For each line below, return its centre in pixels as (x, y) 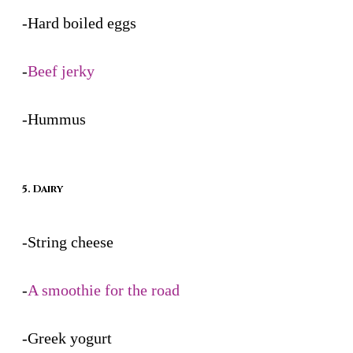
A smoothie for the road (104, 290)
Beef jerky (61, 71)
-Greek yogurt (67, 338)
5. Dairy (43, 189)
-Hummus (54, 119)
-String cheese (68, 242)
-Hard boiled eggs (79, 22)
